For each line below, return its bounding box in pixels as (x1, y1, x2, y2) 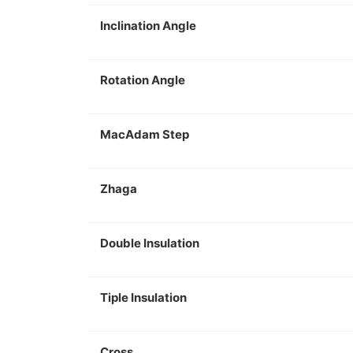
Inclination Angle (100, 18, 196, 33)
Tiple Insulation (100, 290, 187, 305)
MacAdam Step (100, 127, 189, 142)
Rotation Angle (100, 72, 185, 87)
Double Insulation (100, 236, 199, 251)
